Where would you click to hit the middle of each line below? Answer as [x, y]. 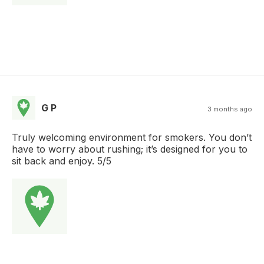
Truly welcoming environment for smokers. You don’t [132, 138]
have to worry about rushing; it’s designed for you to [130, 149]
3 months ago [230, 109]
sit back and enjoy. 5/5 [62, 161]
